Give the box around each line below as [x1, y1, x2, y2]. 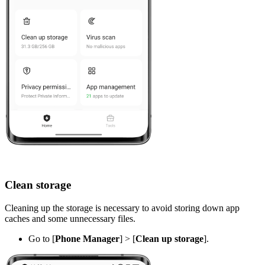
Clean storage [5, 179, 71, 192]
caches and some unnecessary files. [5, 214, 138, 224]
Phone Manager [55, 234, 119, 244]
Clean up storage [135, 234, 203, 244]
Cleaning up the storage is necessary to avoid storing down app [5, 203, 240, 214]
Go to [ [28, 234, 55, 244]
